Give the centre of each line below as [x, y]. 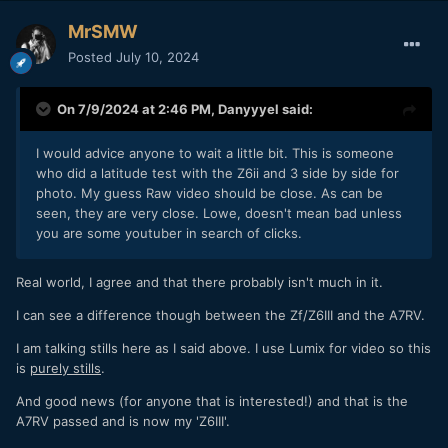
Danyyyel [248, 108]
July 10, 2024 [157, 56]
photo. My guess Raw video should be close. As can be [209, 192]
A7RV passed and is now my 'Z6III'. [123, 420]
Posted [92, 56]
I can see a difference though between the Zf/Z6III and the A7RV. [220, 314]
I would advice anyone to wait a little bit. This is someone [215, 152]
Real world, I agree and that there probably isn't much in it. [199, 281]
